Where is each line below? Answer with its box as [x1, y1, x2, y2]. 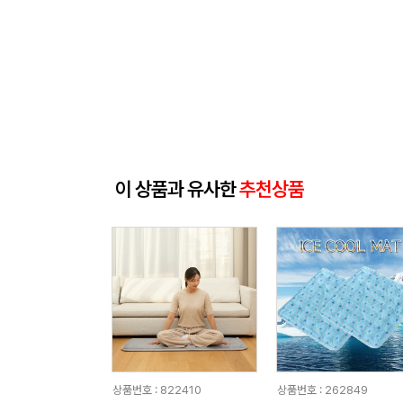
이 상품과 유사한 [115, 177, 239, 201]
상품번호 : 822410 [112, 383, 201, 397]
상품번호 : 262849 [276, 383, 368, 397]
